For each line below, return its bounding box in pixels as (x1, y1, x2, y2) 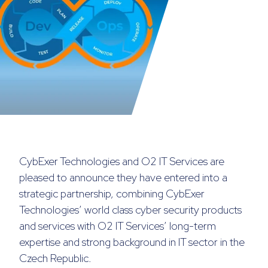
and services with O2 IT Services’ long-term (19, 219, 216, 233)
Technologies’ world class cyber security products (19, 203, 242, 217)
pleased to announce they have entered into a (19, 170, 227, 185)
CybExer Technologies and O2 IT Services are (19, 154, 224, 169)
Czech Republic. (19, 251, 92, 266)
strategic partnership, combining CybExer (19, 187, 205, 201)
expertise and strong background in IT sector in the (19, 235, 245, 249)
